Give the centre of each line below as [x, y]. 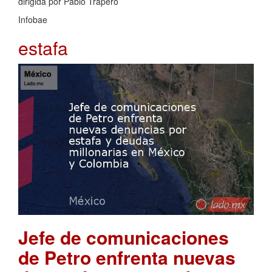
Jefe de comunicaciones [124, 237]
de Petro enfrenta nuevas [127, 257]
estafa [43, 47]
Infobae [33, 19]
